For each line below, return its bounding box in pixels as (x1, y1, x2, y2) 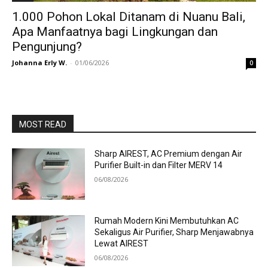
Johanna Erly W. (12, 58, 67, 67)
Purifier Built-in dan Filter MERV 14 (95, 160, 223, 170)
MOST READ (19, 120, 66, 129)
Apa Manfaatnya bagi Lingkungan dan (12, 25, 218, 39)
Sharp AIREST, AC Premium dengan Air (95, 149, 243, 159)
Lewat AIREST (95, 238, 149, 248)
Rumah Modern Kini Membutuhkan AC (95, 215, 239, 226)
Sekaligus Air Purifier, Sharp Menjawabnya (95, 227, 254, 237)
